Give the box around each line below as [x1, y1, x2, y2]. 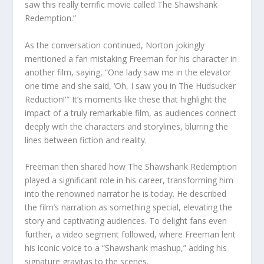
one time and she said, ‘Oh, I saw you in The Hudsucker [25, 80, 236, 91]
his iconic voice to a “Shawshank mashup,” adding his [25, 242, 227, 254]
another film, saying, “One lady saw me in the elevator [25, 66, 232, 78]
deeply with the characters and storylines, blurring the [25, 120, 229, 132]
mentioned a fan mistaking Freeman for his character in [25, 52, 237, 64]
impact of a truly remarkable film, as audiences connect [25, 107, 237, 118]
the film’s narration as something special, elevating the [25, 202, 233, 213]
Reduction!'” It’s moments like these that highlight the [25, 93, 227, 105]
